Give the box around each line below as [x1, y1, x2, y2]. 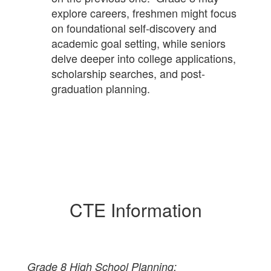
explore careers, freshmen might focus [51, 5, 237, 21]
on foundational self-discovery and [51, 20, 217, 36]
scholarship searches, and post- [51, 65, 205, 81]
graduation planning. [51, 80, 150, 96]
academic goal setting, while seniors [51, 35, 226, 51]
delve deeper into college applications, [51, 50, 236, 66]
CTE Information [69, 197, 202, 223]
